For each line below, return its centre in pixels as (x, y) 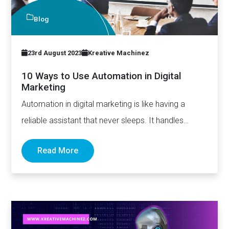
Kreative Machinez (119, 53)
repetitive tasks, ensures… (67, 137)
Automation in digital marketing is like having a (104, 104)
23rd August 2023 (55, 53)
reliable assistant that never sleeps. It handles (103, 121)
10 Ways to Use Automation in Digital (101, 76)
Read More (58, 151)
